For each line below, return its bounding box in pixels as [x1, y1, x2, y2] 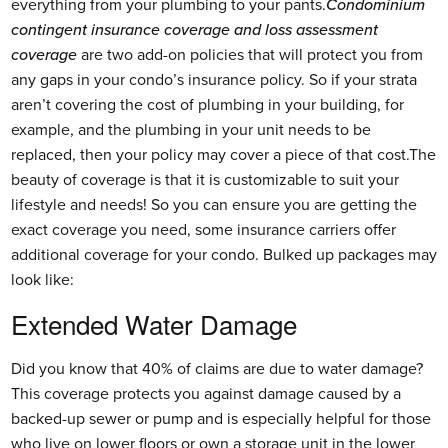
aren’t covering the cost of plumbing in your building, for [11, 92, 404, 115]
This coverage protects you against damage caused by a [11, 381, 401, 404]
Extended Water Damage [11, 304, 297, 342]
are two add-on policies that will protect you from [81, 42, 423, 65]
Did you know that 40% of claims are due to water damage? [11, 356, 423, 379]
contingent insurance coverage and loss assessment [11, 17, 378, 40]
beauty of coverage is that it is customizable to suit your [11, 167, 399, 190]
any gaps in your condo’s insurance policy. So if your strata [11, 67, 417, 90]
